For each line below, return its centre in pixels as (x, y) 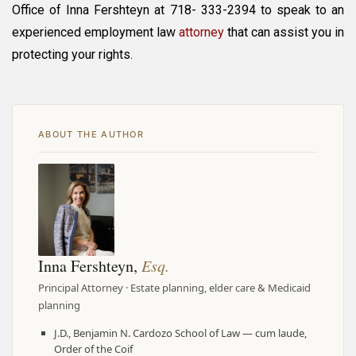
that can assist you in (284, 33)
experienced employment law (95, 33)
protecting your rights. (72, 55)
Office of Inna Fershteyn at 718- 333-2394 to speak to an (178, 10)
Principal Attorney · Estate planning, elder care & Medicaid (174, 288)
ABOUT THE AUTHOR (91, 135)
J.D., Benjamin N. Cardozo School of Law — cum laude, (180, 333)
